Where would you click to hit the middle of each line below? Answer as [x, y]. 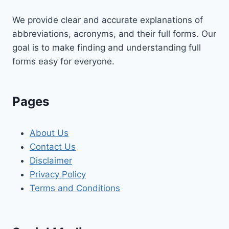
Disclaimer [51, 160]
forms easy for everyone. [63, 61]
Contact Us [53, 146]
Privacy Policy [58, 174]
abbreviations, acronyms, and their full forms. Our [114, 33]
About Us [49, 133]
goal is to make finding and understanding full [107, 47]
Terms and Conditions [75, 188]
